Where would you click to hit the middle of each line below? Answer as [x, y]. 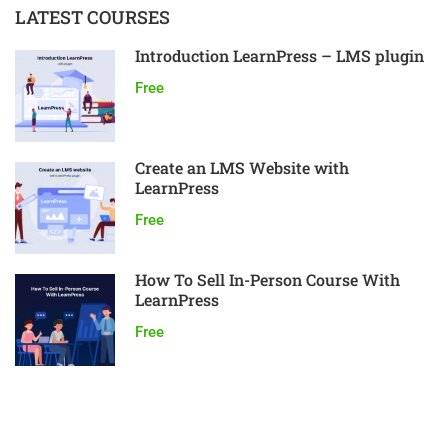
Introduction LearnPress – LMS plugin [279, 56]
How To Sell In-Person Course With [267, 280]
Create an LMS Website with [242, 168]
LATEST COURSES [92, 17]
